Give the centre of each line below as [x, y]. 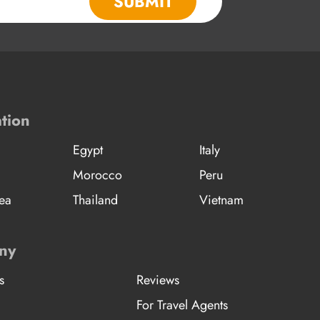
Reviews [157, 280]
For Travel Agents [182, 305]
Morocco [98, 175]
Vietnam [221, 200]
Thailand [96, 200]
